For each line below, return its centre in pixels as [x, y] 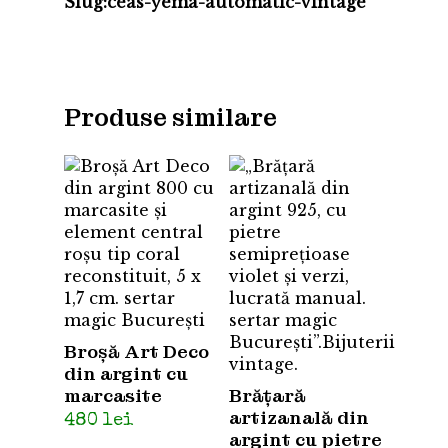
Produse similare [170, 118]
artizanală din [299, 418]
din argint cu [126, 374]
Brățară [268, 396]
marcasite [113, 396]
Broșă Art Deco [136, 352]
